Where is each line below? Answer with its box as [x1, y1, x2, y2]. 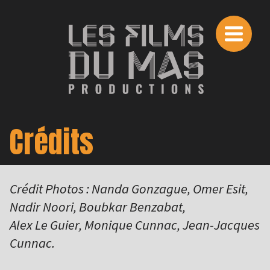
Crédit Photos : [10, 180, 89, 198]
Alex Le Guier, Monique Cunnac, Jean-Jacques [10, 216, 260, 234]
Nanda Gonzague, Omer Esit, [92, 180, 248, 198]
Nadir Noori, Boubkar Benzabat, [10, 198, 186, 216]
